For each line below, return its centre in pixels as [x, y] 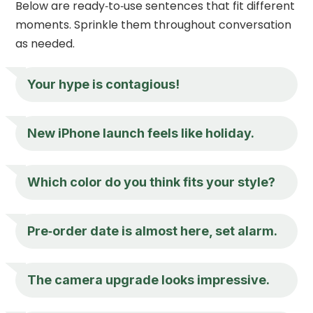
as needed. [45, 43]
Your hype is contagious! [104, 84]
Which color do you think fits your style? [152, 182]
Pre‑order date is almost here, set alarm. [153, 231]
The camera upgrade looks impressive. [149, 279]
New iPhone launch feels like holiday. [141, 133]
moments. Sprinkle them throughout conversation [154, 24]
